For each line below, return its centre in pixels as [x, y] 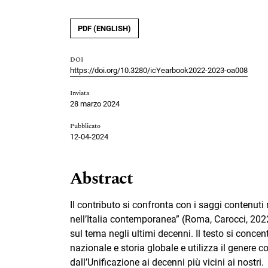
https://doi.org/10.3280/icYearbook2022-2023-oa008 [159, 71]
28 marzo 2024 [95, 104]
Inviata [80, 93]
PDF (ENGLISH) [104, 29]
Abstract [102, 179]
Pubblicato [85, 126]
